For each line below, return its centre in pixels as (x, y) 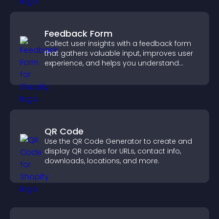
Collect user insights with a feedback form (118, 44)
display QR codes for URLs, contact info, (113, 151)
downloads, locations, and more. (102, 161)
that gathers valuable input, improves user (119, 53)
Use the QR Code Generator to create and (118, 141)
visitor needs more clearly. (90, 73)
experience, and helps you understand (112, 63)
